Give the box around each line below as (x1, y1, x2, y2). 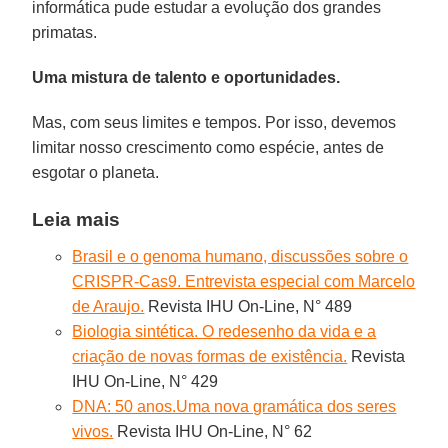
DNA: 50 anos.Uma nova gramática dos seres (72, 397, 397, 415)
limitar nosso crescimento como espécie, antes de (32, 138, 385, 156)
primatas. (32, 23, 98, 41)
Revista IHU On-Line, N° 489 (144, 297, 353, 315)
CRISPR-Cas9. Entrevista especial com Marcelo (72, 272, 416, 290)
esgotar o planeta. (32, 163, 160, 181)
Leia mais (32, 208, 121, 230)
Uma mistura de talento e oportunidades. (32, 68, 341, 86)
